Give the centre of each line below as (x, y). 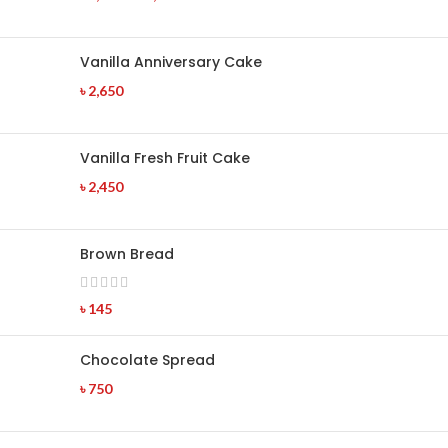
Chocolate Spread (147, 359)
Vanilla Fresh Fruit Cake (165, 157)
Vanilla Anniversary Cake (171, 61)
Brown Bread (127, 253)
